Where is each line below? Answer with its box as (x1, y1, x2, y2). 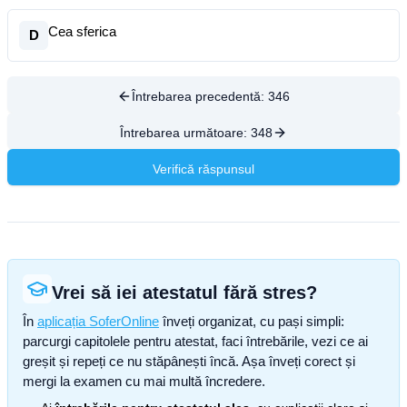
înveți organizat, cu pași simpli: (159, 313, 344, 329)
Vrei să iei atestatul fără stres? (52, 283, 317, 303)
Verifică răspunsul (153, 162, 254, 176)
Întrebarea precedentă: (132, 89, 268, 104)
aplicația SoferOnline (37, 313, 159, 329)
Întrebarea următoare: (120, 125, 251, 140)
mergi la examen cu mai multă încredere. (23, 373, 265, 389)
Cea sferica (48, 24, 116, 39)
